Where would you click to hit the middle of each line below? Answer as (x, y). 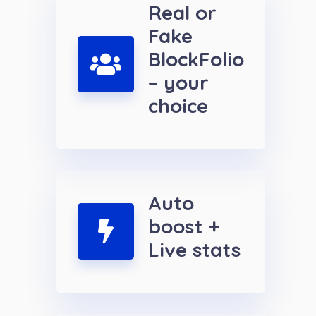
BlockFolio (196, 59)
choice (178, 106)
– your (178, 83)
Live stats (194, 250)
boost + (184, 226)
